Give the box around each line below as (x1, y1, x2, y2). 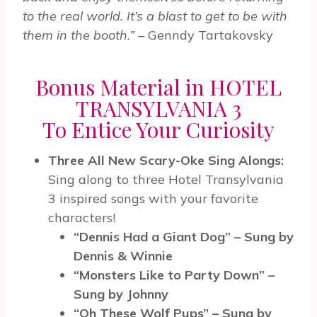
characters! (48, 209, 115, 226)
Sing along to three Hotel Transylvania (48, 171, 284, 188)
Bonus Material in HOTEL (35, 73, 282, 102)
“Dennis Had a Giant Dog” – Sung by (74, 229, 294, 246)
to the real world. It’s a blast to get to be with (23, 8, 287, 25)
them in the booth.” (23, 27, 134, 44)
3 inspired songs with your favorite (48, 190, 258, 207)
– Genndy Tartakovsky (134, 27, 273, 44)
